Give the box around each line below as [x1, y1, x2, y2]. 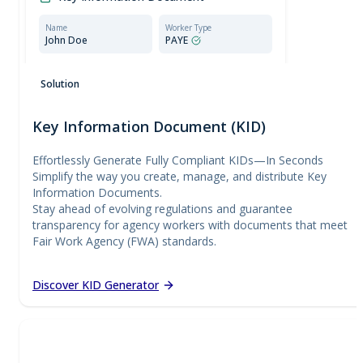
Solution [41, 76, 79, 91]
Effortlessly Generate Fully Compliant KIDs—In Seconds [32, 152, 323, 168]
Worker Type [165, 21, 211, 33]
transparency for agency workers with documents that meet [32, 216, 348, 233]
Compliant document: [63, 69, 154, 81]
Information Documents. [32, 184, 162, 200]
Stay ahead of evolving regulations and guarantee [32, 200, 293, 216]
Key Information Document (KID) [32, 116, 266, 136]
